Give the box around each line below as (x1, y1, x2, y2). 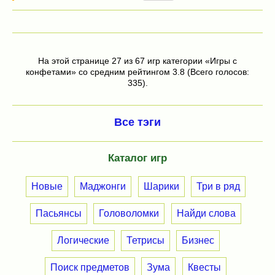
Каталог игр (108, 152, 167, 164)
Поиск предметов (50, 261, 130, 273)
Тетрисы (126, 234, 165, 246)
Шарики (143, 180, 179, 192)
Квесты (187, 261, 221, 273)
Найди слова (176, 207, 236, 219)
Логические (56, 234, 109, 246)
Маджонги (80, 180, 126, 192)
